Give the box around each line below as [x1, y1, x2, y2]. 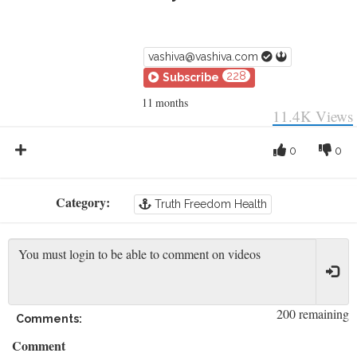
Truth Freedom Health [151, 197, 267, 210]
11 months [141, 94, 188, 110]
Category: [55, 192, 110, 211]
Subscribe [162, 70, 219, 84]
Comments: [16, 312, 82, 325]
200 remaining [277, 304, 349, 322]
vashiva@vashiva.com [147, 49, 261, 63]
